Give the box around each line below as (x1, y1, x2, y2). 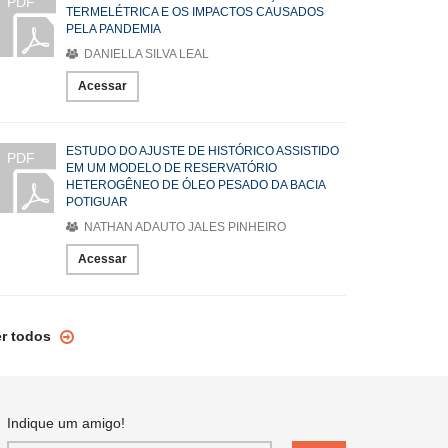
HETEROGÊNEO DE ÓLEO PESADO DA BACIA (66, 178, 325, 192)
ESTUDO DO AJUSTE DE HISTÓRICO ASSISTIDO (66, 144, 339, 158)
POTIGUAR (66, 195, 128, 209)
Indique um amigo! (7, 415, 125, 431)
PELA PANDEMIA (66, 22, 161, 36)
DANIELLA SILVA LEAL (81, 47, 209, 61)
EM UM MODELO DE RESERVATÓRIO (66, 161, 277, 175)
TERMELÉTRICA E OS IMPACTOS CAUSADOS (66, 5, 324, 19)
